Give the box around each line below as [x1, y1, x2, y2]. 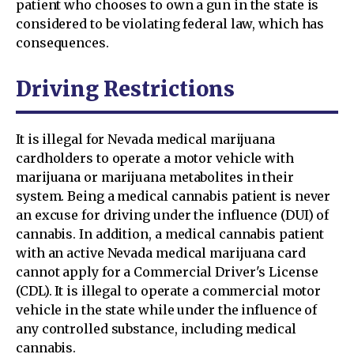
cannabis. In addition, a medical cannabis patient [16, 226, 325, 242]
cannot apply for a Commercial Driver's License [16, 264, 318, 280]
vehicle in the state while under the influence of [16, 302, 318, 318]
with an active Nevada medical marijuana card [16, 245, 306, 261]
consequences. [16, 35, 109, 51]
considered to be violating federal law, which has [16, 16, 325, 32]
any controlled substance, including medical [16, 321, 296, 337]
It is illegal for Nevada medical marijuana [16, 131, 275, 147]
